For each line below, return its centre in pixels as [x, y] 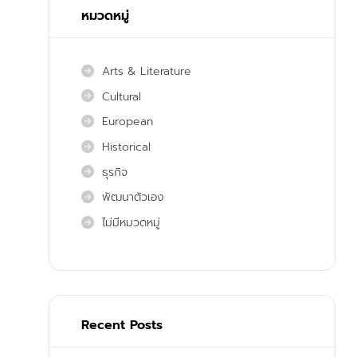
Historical [126, 147]
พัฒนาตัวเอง [133, 198]
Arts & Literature [147, 71]
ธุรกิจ [115, 172]
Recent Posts [122, 326]
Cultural [122, 96]
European [127, 122]
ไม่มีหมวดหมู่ [131, 222]
